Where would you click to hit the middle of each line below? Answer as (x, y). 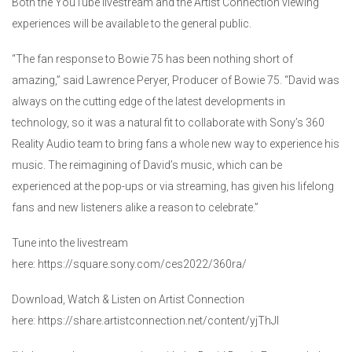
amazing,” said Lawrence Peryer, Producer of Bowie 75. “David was (176, 81)
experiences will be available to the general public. (133, 24)
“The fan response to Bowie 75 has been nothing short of (152, 59)
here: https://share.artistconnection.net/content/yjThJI (145, 321)
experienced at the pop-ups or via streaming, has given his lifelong (173, 187)
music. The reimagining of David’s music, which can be (147, 165)
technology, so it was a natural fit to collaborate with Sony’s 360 (168, 123)
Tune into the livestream (70, 243)
